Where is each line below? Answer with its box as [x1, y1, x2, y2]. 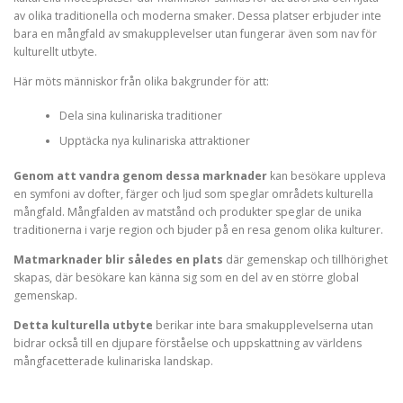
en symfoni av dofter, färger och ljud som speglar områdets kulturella [13, 185, 373, 201]
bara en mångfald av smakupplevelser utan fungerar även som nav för [13, 25, 377, 41]
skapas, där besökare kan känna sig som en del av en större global [13, 269, 359, 285]
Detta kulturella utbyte [13, 317, 153, 333]
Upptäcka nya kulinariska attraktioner [58, 133, 250, 149]
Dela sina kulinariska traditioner [58, 108, 222, 124]
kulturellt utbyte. [13, 43, 97, 59]
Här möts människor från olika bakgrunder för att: [13, 73, 269, 89]
